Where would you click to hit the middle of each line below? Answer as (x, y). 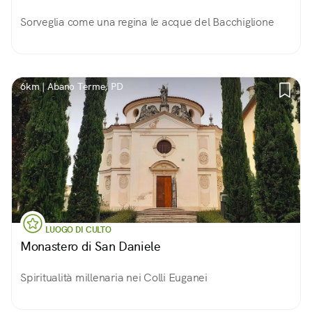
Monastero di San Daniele (91, 246)
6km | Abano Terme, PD (72, 86)
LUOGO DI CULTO (78, 230)
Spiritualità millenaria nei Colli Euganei (114, 278)
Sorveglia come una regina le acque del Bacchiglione (147, 22)
